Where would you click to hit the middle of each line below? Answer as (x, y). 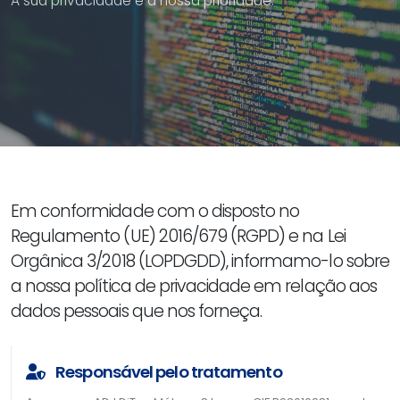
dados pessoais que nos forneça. (137, 311)
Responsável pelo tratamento (167, 371)
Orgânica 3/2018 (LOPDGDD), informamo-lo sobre (200, 261)
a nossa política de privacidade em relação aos (194, 286)
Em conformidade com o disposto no (155, 211)
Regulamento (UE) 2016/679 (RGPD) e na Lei (178, 236)
